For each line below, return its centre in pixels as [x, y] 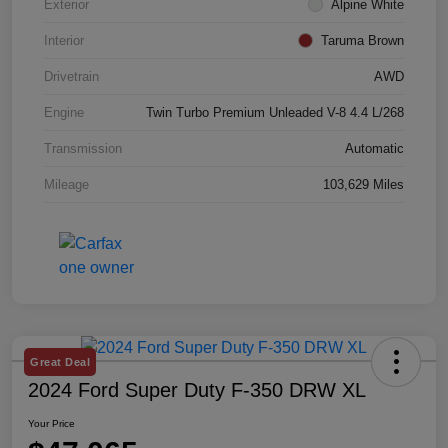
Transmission [83, 149]
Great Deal [60, 362]
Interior [64, 41]
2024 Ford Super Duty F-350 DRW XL [197, 390]
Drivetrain [71, 77]
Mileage [66, 185]
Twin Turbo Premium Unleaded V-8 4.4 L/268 [275, 113]
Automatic [374, 149]
